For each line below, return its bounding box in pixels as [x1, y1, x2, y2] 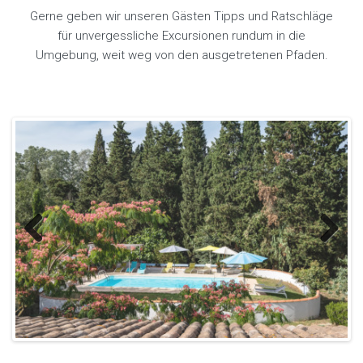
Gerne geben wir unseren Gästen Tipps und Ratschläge [30, 8, 333, 23]
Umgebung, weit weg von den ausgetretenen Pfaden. [35, 47, 328, 62]
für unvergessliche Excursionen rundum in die [58, 28, 305, 43]
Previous [23, 247, 70, 263]
